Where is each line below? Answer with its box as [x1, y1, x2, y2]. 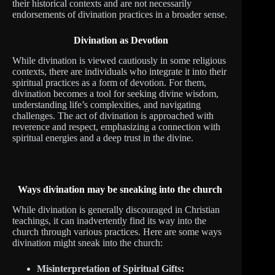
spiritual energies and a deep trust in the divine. [12, 132, 193, 143]
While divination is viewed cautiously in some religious [12, 55, 226, 66]
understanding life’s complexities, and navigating [12, 99, 201, 110]
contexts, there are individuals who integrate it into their [12, 66, 227, 77]
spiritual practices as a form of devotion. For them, [12, 77, 206, 88]
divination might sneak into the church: [12, 237, 163, 248]
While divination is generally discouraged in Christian [12, 204, 220, 215]
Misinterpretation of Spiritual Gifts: [37, 263, 184, 274]
